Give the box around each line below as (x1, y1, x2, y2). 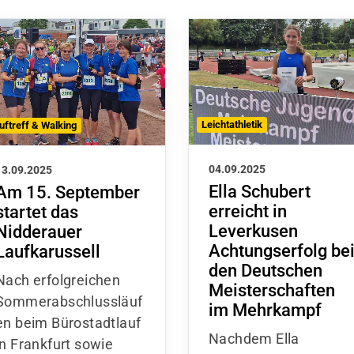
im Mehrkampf (209, 300, 322, 321)
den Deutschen (209, 261, 322, 281)
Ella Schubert (209, 182, 311, 202)
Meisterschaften (209, 281, 335, 301)
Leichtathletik (201, 119, 262, 131)
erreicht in (209, 201, 287, 222)
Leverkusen (209, 221, 298, 242)
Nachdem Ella (209, 330, 299, 348)
